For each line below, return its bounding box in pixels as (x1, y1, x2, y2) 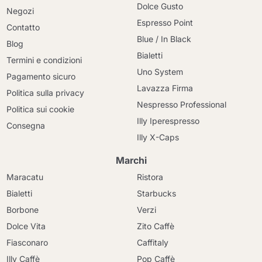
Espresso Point (137, 18, 193, 27)
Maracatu (6, 172, 44, 182)
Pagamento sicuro (6, 71, 76, 81)
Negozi (6, 6, 35, 16)
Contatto (6, 22, 40, 32)
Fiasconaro (6, 237, 49, 247)
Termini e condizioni (6, 55, 82, 65)
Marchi (115, 154, 147, 166)
